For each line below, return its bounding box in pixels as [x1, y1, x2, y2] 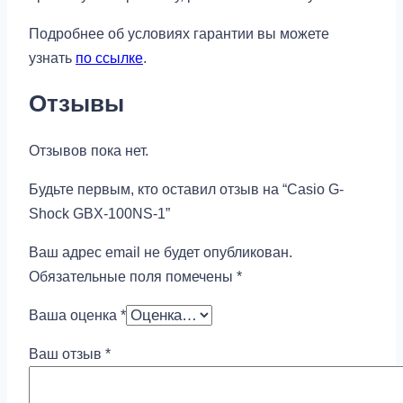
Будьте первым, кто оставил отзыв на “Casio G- [29, 181, 344, 197]
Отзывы [29, 90, 124, 118]
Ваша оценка [29, 307, 121, 323]
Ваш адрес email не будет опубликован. [29, 244, 292, 260]
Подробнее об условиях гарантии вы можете [29, 25, 329, 41]
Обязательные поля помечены [29, 268, 237, 284]
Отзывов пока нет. [29, 142, 148, 158]
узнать [29, 49, 76, 66]
